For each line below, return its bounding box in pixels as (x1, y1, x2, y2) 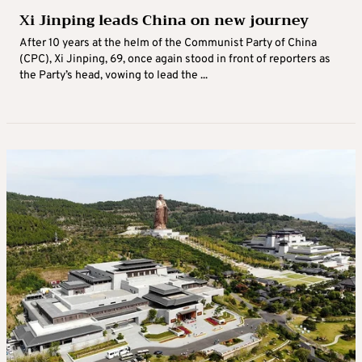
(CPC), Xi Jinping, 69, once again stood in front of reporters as (19, 53, 330, 67)
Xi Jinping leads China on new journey (19, 7, 309, 34)
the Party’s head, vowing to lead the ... (19, 69, 208, 83)
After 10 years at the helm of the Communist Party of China (19, 36, 317, 51)
